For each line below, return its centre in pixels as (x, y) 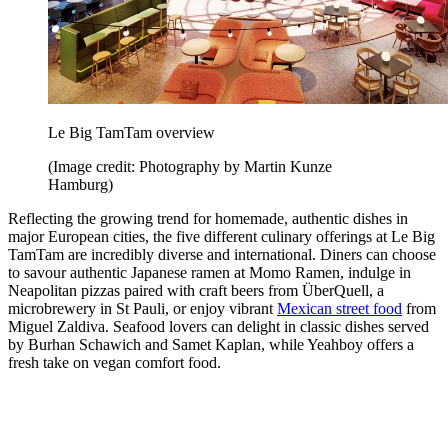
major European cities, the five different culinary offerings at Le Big (221, 236)
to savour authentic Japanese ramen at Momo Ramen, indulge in (209, 272)
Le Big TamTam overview (131, 132)
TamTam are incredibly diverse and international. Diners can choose (222, 254)
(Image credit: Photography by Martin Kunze (190, 166)
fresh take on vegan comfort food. (114, 362)
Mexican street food (339, 308)
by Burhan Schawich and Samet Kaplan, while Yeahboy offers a (211, 344)
